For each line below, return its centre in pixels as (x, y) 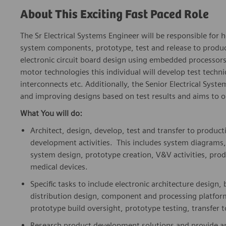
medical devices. (59, 167)
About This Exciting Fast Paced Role (115, 15)
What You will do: (51, 114)
